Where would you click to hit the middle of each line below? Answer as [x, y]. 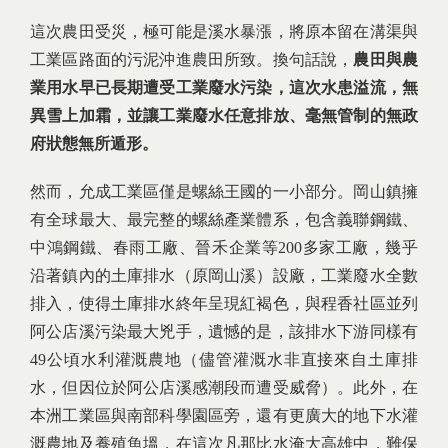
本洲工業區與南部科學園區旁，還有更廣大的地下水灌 [224, 416]
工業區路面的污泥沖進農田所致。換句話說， [192, 60]
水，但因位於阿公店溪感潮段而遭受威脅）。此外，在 [224, 388]
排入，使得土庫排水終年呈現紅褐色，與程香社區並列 [224, 304]
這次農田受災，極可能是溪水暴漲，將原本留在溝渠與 [224, 32]
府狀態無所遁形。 [94, 144]
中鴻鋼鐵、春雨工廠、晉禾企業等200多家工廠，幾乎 [224, 248]
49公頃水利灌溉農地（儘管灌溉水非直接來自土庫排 [224, 360]
